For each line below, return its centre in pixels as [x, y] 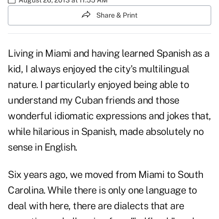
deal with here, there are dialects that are [96, 206]
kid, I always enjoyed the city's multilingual [99, 69]
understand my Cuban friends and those [94, 100]
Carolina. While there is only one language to [102, 190]
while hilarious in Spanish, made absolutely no [106, 132]
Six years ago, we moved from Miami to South [106, 175]
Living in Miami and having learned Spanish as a [109, 54]
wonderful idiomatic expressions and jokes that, [109, 116]
